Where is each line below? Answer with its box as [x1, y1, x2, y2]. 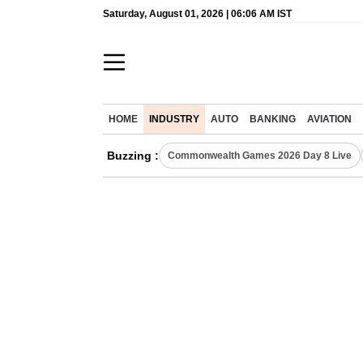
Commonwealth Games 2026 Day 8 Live [168, 150, 352, 161]
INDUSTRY [149, 114, 199, 124]
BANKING [250, 114, 296, 124]
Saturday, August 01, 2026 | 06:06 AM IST [103, 8, 292, 19]
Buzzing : [107, 149, 159, 162]
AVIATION [307, 114, 352, 124]
